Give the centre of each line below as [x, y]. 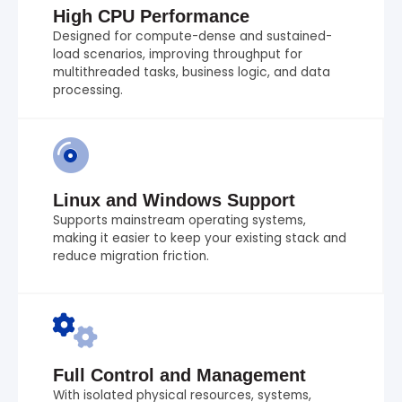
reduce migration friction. [131, 257]
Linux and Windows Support [174, 201]
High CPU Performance [151, 17]
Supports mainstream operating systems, [179, 221]
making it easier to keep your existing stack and [200, 239]
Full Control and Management [179, 376]
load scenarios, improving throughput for [178, 55]
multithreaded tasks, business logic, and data [192, 73]
